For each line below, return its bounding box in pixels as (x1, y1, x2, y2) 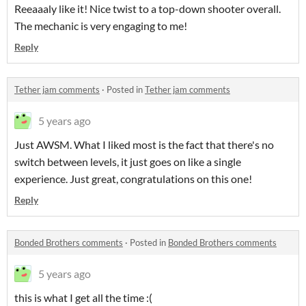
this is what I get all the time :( (14, 291, 152, 305)
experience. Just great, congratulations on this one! (14, 172, 252, 186)
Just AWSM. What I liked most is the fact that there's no (14, 138, 274, 152)
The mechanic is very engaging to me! (14, 19, 187, 33)
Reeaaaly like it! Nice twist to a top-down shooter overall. (14, 2, 281, 16)
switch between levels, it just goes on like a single (14, 155, 241, 169)
